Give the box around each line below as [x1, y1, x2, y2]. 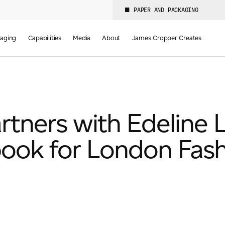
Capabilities [28, 34, 61, 42]
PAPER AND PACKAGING [134, 7, 198, 14]
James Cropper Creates [132, 34, 201, 42]
